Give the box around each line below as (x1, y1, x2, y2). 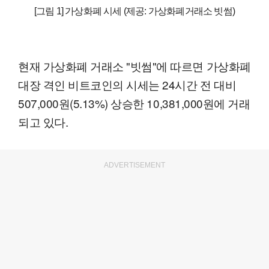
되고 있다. (18, 113, 68, 130)
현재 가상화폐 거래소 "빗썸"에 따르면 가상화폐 (18, 57, 251, 74)
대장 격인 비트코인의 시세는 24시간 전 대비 (18, 76, 237, 92)
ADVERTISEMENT (104, 160, 165, 169)
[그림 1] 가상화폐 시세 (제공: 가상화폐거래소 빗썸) (34, 5, 235, 16)
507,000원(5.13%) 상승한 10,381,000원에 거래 (18, 94, 250, 111)
